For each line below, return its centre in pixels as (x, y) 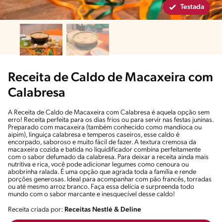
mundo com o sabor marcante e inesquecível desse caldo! (91, 194)
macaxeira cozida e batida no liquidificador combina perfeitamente (104, 150)
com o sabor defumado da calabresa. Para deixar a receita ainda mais (108, 157)
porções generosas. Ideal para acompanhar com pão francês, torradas (110, 179)
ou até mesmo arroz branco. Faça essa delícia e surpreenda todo (101, 187)
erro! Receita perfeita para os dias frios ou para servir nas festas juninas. (111, 120)
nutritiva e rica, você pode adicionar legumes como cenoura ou (98, 165)
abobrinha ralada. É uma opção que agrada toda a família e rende (102, 172)
